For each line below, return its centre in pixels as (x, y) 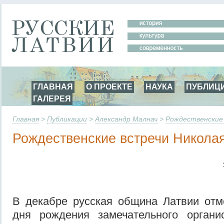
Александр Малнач (126, 119)
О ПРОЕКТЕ (109, 86)
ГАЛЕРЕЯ (52, 98)
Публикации (67, 119)
